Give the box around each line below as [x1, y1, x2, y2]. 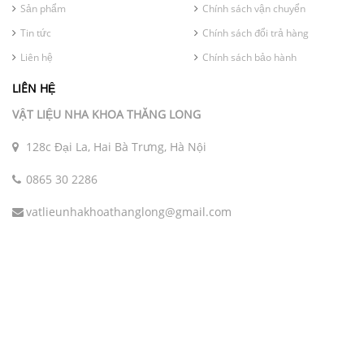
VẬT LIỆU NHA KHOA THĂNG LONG [12, 106, 201, 122]
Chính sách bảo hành [202, 50, 297, 64]
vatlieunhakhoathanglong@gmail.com [26, 203, 232, 219]
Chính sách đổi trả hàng [202, 25, 309, 40]
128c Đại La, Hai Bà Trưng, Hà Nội [26, 138, 206, 154]
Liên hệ [20, 50, 53, 64]
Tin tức [20, 25, 51, 40]
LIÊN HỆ [12, 80, 55, 96]
